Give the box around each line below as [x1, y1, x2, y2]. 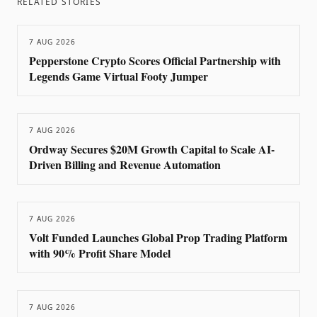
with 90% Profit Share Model [29, 245, 171, 261]
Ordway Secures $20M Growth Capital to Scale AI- [29, 141, 275, 157]
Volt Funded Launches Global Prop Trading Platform [29, 229, 287, 246]
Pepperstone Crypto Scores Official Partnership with [29, 52, 281, 69]
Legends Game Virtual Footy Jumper [29, 68, 208, 84]
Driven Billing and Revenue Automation [29, 156, 221, 173]
